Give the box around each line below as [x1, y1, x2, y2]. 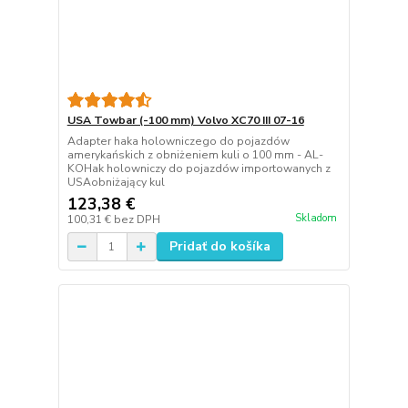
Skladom [294, 210, 337, 225]
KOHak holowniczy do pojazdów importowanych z [66, 161, 331, 177]
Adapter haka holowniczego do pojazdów [66, 134, 290, 149]
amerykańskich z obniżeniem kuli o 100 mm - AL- [66, 148, 323, 163]
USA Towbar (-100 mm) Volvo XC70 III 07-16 [66, 113, 304, 128]
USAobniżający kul [66, 175, 165, 190]
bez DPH [113, 212, 160, 228]
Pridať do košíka [168, 238, 270, 256]
